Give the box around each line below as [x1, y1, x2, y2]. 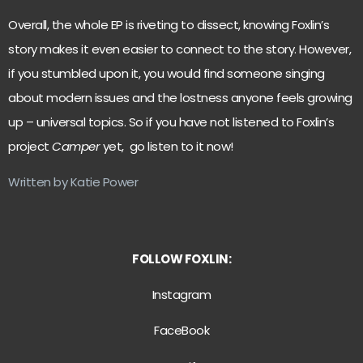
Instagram [152, 286, 211, 304]
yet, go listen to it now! [100, 137, 233, 155]
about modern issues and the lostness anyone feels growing [8, 88, 352, 106]
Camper [52, 137, 100, 155]
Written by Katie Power [8, 173, 138, 191]
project [8, 137, 52, 155]
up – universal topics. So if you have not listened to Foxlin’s [8, 113, 334, 130]
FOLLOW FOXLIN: [132, 250, 231, 267]
